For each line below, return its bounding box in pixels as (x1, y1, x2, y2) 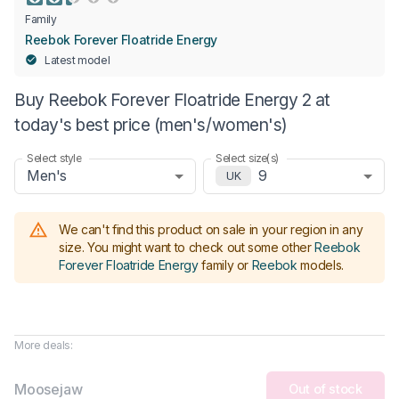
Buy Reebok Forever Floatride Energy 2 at (14, 88, 330, 110)
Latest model (45, 53, 110, 67)
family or (201, 256, 249, 273)
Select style (27, 151, 82, 165)
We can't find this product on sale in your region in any (59, 221, 363, 237)
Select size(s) (216, 151, 280, 165)
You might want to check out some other (86, 239, 312, 255)
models (300, 256, 342, 273)
